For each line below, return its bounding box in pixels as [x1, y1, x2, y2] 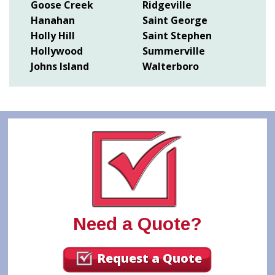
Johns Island [31, 59, 89, 73]
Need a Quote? [72, 213, 202, 234]
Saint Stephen [142, 28, 212, 42]
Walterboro [142, 59, 199, 73]
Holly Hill [31, 28, 75, 42]
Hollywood [31, 44, 83, 58]
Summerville [142, 44, 205, 58]
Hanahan [31, 13, 75, 27]
